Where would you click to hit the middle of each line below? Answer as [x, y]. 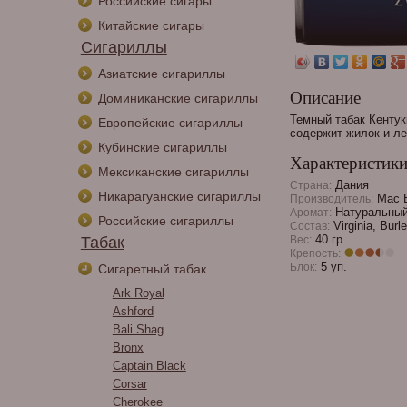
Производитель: [331, 199]
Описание [325, 98]
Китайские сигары [151, 25]
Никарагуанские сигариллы [179, 196]
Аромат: [310, 212]
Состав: [309, 226]
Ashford [133, 311]
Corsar [129, 384]
